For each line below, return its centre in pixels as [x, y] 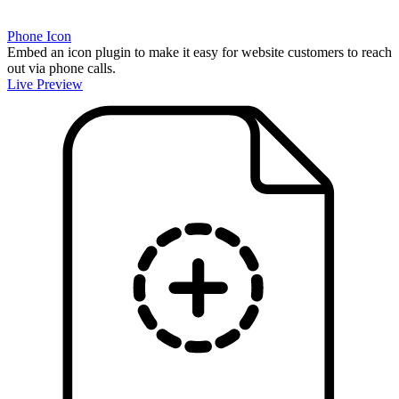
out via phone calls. [61, 68]
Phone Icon [39, 36]
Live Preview [45, 84]
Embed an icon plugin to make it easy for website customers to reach [199, 52]
